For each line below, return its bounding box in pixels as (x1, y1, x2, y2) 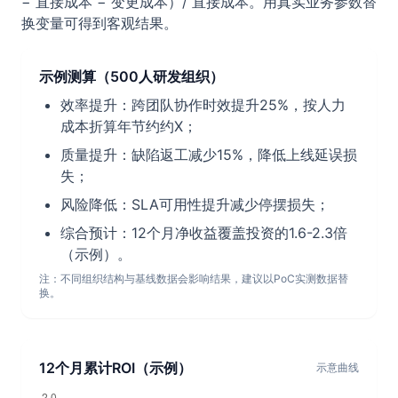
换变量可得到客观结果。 (21, 14, 178, 32)
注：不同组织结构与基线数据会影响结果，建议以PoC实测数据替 (39, 272, 348, 285)
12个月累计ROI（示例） (39, 359, 192, 377)
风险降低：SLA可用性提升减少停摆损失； (60, 195, 330, 213)
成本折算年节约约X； (60, 117, 197, 135)
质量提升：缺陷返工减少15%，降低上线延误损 (60, 146, 357, 163)
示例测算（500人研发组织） (39, 68, 224, 85)
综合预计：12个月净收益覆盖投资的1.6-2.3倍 (60, 224, 347, 242)
